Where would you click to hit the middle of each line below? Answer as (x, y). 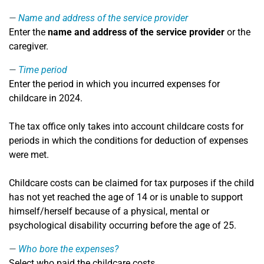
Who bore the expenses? (68, 249)
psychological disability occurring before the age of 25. (123, 225)
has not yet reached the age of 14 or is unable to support (126, 197)
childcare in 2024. (46, 98)
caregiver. (29, 46)
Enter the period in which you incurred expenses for (114, 84)
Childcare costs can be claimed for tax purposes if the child (131, 183)
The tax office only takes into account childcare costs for (126, 126)
